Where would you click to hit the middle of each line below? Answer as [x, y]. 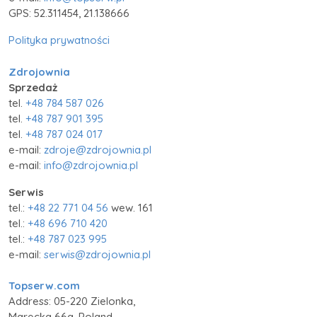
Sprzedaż [33, 87]
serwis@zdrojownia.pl [97, 254]
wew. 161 [131, 207]
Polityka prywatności [59, 40]
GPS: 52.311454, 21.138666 [69, 13]
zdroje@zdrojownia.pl [98, 149]
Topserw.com [44, 286]
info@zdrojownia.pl [91, 165]
